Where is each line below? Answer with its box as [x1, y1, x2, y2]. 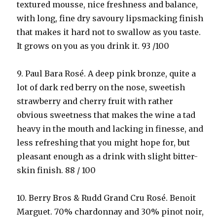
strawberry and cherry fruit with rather [17, 96, 174, 106]
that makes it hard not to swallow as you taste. [17, 27, 201, 37]
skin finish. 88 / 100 [17, 165, 96, 175]
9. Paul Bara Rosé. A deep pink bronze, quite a [17, 69, 196, 78]
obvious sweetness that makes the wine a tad [17, 110, 196, 120]
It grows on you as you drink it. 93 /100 [17, 41, 170, 51]
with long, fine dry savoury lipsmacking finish [17, 13, 204, 23]
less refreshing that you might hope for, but [17, 138, 190, 147]
